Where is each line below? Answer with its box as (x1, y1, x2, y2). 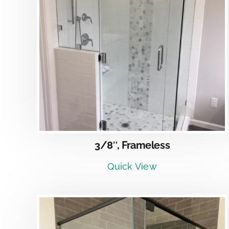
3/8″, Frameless (95, 139, 170, 151)
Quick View (107, 161, 157, 172)
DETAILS (144, 26, 172, 34)
